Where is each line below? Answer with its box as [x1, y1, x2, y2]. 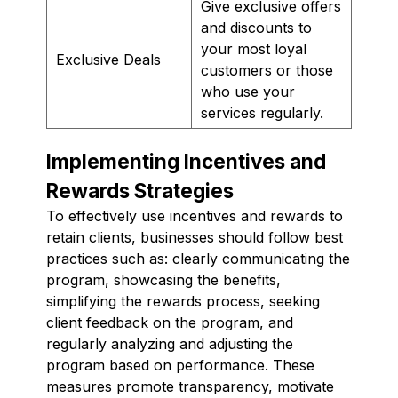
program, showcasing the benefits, [46, 270, 281, 289]
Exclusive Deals [56, 50, 161, 68]
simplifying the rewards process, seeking [46, 291, 320, 310]
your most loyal [201, 39, 306, 58]
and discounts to [201, 18, 312, 36]
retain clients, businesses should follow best [46, 227, 343, 246]
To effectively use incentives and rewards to [46, 206, 343, 225]
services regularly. [201, 103, 323, 122]
